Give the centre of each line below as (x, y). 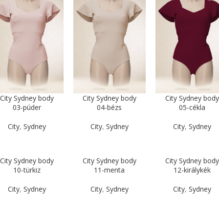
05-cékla (192, 107)
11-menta (109, 170)
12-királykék (192, 170)
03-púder (27, 107)
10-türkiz (27, 170)
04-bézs (109, 107)
